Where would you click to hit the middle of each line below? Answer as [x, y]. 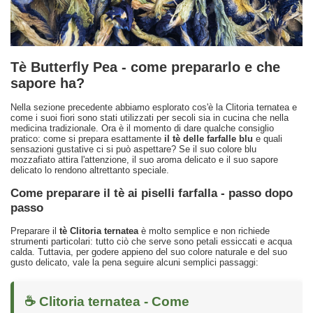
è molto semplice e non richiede [204, 231]
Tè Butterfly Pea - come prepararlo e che [145, 67]
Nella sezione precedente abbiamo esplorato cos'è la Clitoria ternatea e [154, 108]
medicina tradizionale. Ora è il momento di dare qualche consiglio [142, 129]
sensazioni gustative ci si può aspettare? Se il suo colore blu [133, 150]
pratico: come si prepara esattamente [87, 139]
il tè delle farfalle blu [209, 139]
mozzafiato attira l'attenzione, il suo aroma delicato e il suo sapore [144, 160]
